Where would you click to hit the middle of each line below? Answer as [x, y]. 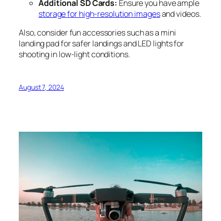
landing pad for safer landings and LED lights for [102, 43]
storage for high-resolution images [99, 14]
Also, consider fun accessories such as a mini [97, 32]
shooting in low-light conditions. [74, 54]
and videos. [181, 14]
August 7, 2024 [41, 87]
